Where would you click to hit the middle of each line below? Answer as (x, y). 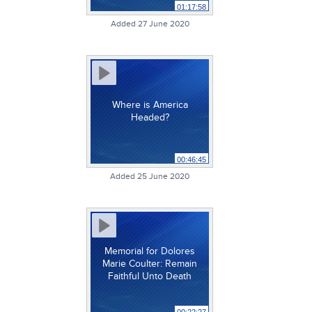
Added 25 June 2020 (150, 176)
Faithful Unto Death (150, 276)
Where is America (150, 105)
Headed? (150, 117)
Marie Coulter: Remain (150, 264)
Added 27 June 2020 (150, 24)
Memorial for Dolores (150, 251)
